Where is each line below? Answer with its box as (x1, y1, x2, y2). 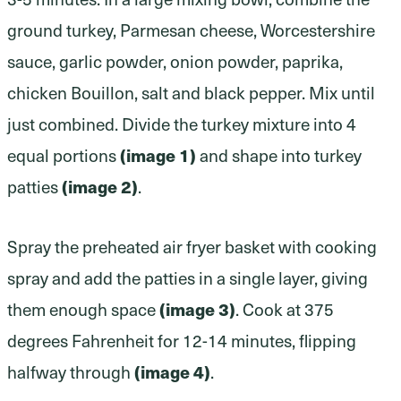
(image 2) (62, 174, 138, 199)
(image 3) (159, 296, 235, 321)
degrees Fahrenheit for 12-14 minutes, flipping (7, 328, 356, 352)
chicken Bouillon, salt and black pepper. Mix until (7, 81, 375, 104)
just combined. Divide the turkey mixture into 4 (7, 112, 356, 135)
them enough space (7, 297, 159, 320)
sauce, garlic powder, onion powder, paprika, (7, 49, 343, 73)
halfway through (7, 360, 134, 383)
